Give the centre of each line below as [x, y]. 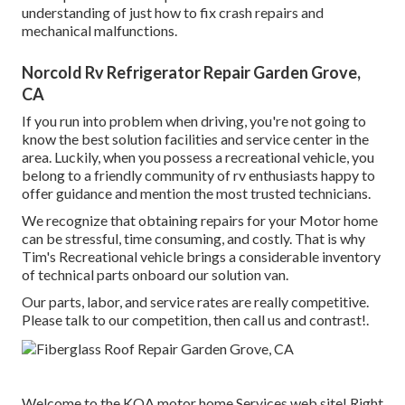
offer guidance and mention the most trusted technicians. [196, 193]
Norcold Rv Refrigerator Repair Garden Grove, [191, 73]
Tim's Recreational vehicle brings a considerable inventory [201, 257]
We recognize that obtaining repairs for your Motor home [200, 221]
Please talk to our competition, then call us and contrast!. [195, 320]
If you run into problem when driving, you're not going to [194, 121]
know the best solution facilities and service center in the [195, 139]
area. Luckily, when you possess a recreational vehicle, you [198, 157]
